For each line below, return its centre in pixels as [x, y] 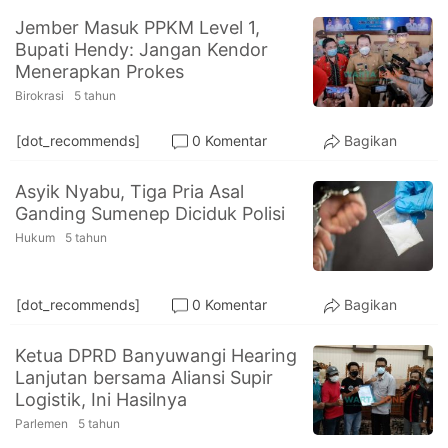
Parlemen [41, 423]
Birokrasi [39, 95]
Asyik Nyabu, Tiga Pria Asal [129, 191]
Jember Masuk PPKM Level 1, [137, 27]
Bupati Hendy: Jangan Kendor [141, 49]
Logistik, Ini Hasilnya [101, 399]
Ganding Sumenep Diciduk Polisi [150, 213]
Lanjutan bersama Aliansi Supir [144, 377]
